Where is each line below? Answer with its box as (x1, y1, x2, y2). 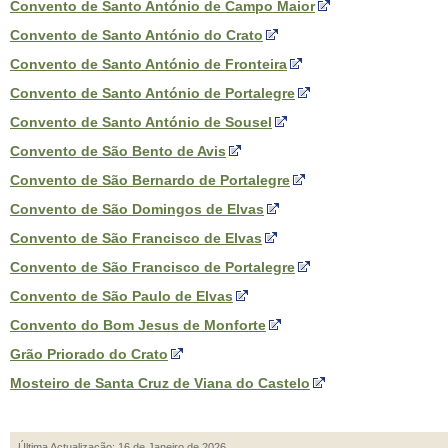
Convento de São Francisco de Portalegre (10, 259, 295, 275)
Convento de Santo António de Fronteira (10, 56, 287, 72)
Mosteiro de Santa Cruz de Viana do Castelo (10, 375, 310, 391)
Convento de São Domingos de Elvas (10, 201, 264, 217)
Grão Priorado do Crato (10, 346, 168, 362)
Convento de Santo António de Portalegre (10, 85, 295, 101)
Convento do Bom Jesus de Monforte (10, 317, 266, 333)
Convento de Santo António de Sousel (10, 114, 272, 130)
